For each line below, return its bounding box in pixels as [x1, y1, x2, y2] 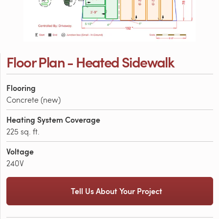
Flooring [6, 82, 36, 94]
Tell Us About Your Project [71, 185, 162, 197]
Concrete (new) [6, 94, 61, 105]
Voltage [6, 146, 34, 157]
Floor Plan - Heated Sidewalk [6, 52, 175, 72]
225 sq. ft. [6, 126, 40, 137]
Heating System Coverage [6, 114, 100, 126]
